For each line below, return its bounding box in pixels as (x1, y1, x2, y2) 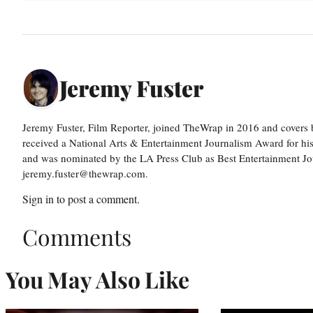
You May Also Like (6, 263, 189, 294)
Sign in (22, 191, 54, 206)
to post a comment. (54, 191, 140, 206)
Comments (22, 221, 131, 252)
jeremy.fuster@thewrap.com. (22, 166, 148, 180)
